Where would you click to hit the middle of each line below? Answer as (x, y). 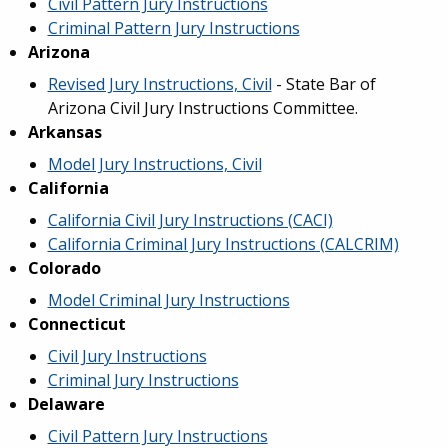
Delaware (66, 404)
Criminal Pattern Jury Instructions (173, 28)
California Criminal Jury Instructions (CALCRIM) (223, 244)
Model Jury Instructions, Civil (154, 164)
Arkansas (64, 132)
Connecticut (76, 324)
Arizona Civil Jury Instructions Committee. (204, 108)
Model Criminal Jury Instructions (168, 300)
